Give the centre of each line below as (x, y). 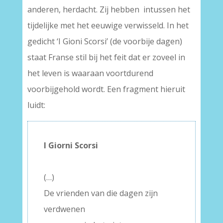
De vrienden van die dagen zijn (101, 193)
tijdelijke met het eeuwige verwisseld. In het (108, 25)
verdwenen (64, 209)
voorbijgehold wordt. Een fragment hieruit (106, 89)
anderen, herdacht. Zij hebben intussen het (109, 9)
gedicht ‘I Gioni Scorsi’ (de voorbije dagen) (105, 41)
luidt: (36, 105)
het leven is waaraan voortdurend (90, 73)
